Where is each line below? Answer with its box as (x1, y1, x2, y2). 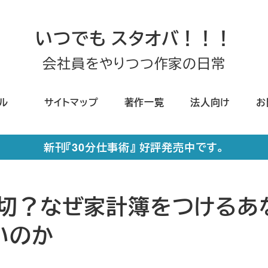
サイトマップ (44, 95, 99, 109)
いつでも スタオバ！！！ (35, 26, 233, 51)
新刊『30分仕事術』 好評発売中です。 (43, 139, 225, 155)
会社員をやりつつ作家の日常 (42, 53, 226, 74)
